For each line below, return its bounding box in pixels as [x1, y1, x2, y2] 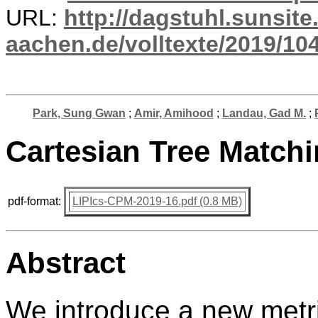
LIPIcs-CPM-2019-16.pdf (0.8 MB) [72, 194, 242, 207]
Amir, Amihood [133, 107, 214, 119]
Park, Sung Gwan [32, 107, 126, 119]
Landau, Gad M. [221, 107, 306, 119]
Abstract [6, 246, 126, 280]
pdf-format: [8, 194, 61, 207]
